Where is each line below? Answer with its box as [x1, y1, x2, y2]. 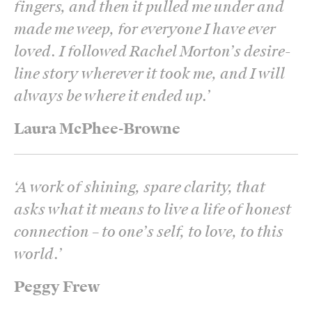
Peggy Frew [14, 276, 100, 297]
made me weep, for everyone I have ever [14, 19, 276, 39]
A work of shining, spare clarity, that [16, 177, 265, 197]
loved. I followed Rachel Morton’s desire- [14, 41, 290, 61]
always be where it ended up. [14, 86, 206, 106]
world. [14, 244, 58, 264]
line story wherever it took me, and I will [14, 63, 285, 84]
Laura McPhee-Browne [14, 118, 180, 139]
